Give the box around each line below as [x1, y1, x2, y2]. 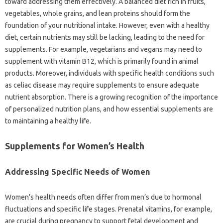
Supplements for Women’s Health [5, 141, 144, 151]
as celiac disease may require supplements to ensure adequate [5, 81, 199, 90]
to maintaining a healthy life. [5, 117, 91, 125]
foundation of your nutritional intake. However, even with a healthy [5, 21, 210, 30]
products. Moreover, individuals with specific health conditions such [5, 69, 214, 78]
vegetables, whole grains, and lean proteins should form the [5, 9, 190, 18]
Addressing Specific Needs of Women [5, 167, 150, 177]
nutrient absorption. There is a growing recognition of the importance [5, 93, 218, 102]
